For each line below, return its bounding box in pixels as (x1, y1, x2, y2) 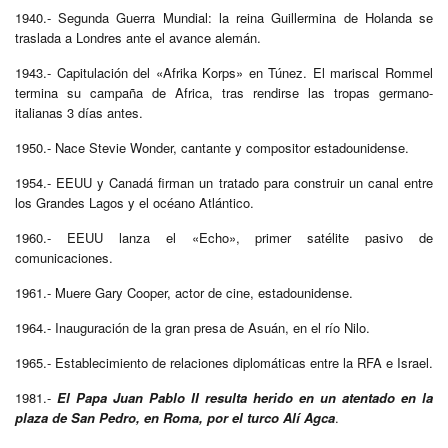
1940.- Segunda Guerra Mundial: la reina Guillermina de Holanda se (15, 7, 433, 27)
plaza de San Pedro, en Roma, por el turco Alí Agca (15, 407, 335, 427)
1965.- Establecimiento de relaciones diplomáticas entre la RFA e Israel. (15, 352, 433, 372)
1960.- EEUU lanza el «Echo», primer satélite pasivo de (15, 227, 433, 247)
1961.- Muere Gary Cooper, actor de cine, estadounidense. (15, 282, 353, 302)
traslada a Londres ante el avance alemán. (15, 27, 261, 47)
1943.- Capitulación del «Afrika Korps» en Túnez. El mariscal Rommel (15, 62, 433, 82)
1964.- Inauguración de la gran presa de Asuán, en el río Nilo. (15, 317, 370, 337)
